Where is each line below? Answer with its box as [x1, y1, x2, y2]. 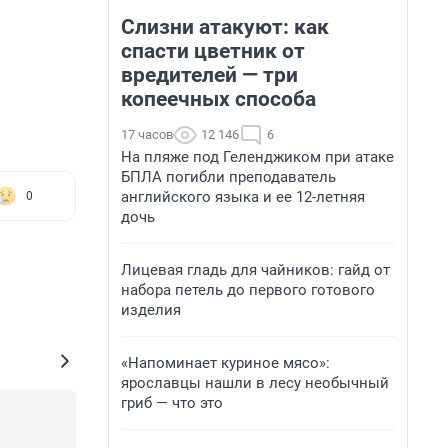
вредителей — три [121, 63, 298, 87]
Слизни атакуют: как [121, 15, 329, 39]
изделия [121, 301, 181, 319]
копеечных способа [121, 87, 316, 111]
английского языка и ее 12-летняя [121, 188, 365, 206]
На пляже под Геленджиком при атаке [121, 148, 394, 166]
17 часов [121, 127, 173, 142]
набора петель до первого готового [121, 281, 375, 299]
